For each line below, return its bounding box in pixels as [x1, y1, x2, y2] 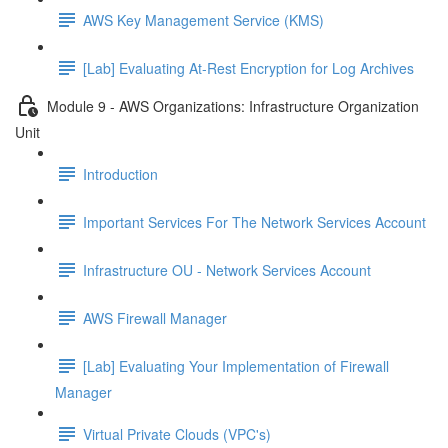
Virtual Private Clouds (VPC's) [83, 423, 271, 444]
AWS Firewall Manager [83, 307, 227, 328]
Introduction [83, 163, 158, 184]
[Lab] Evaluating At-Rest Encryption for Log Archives [83, 57, 414, 78]
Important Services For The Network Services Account [83, 211, 426, 232]
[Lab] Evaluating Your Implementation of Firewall [83, 355, 389, 376]
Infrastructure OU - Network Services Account [83, 259, 371, 280]
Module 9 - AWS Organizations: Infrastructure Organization [47, 95, 419, 116]
